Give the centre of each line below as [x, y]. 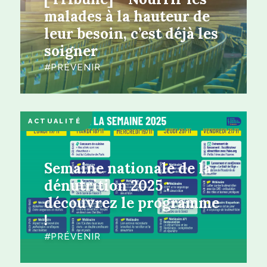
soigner [71, 51]
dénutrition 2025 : [107, 185]
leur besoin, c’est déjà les [131, 33]
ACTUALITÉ [55, 121]
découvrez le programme [131, 203]
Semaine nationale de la [128, 168]
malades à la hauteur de [127, 16]
